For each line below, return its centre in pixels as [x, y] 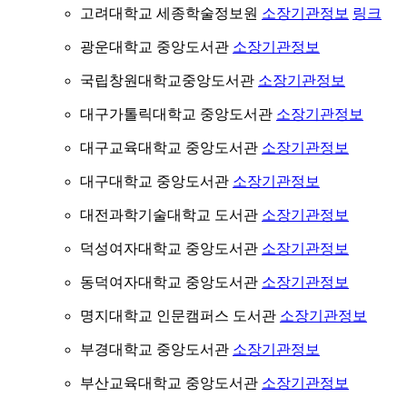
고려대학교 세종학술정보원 [171, 13]
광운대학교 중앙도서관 [156, 47]
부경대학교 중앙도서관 [156, 349]
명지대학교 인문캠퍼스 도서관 [180, 316]
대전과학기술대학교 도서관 [171, 215]
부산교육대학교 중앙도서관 [171, 383]
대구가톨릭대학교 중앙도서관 [178, 114]
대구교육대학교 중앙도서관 [171, 148]
